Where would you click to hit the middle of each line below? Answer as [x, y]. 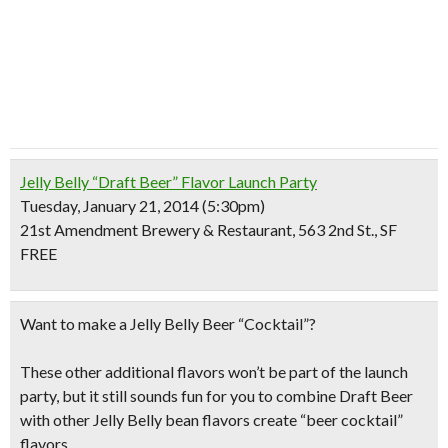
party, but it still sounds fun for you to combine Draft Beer [216, 395]
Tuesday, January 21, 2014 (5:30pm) [142, 205]
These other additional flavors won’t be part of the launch [214, 371]
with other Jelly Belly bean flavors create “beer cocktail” [211, 419]
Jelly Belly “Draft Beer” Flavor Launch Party [168, 181]
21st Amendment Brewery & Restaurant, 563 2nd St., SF [208, 229]
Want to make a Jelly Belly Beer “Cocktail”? [168, 323]
